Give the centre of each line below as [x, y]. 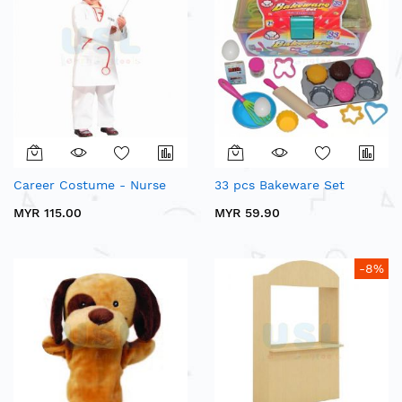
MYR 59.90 [247, 213]
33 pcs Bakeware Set [280, 185]
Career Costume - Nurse [90, 185]
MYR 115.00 [48, 213]
